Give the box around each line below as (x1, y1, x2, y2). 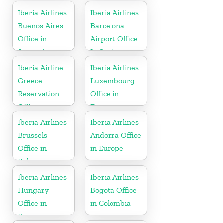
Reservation (18, 88, 59, 98)
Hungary (18, 185, 49, 195)
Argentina (18, 46, 53, 56)
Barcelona (90, 20, 125, 30)
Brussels (18, 130, 47, 140)
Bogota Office (90, 185, 137, 195)
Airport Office (90, 33, 138, 43)
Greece (18, 75, 42, 85)
